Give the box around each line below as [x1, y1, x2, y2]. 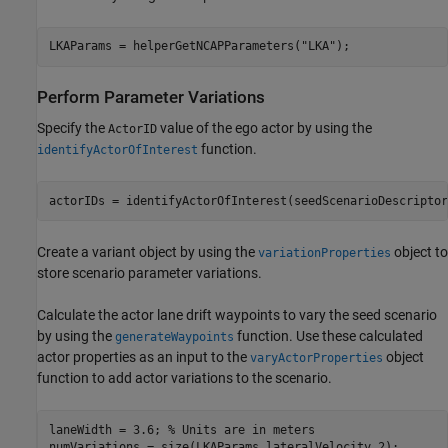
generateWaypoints [115, 330, 234, 345]
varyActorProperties [250, 351, 383, 366]
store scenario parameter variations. [37, 265, 262, 282]
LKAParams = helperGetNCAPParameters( [48, 39, 301, 54]
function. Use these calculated [234, 328, 423, 345]
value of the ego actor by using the [157, 120, 372, 137]
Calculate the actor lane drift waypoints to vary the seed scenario [37, 307, 437, 324]
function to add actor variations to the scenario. [37, 370, 332, 387]
